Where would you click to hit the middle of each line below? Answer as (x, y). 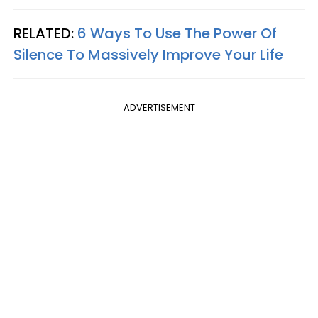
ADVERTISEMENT (159, 108)
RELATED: (45, 34)
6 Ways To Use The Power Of (177, 34)
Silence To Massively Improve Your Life (148, 55)
